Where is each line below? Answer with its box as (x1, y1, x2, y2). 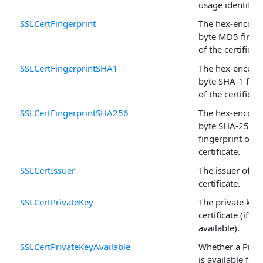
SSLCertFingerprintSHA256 (20, 106, 129, 119)
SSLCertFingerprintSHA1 (20, 62, 118, 74)
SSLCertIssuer (20, 164, 75, 176)
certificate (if (198, 208, 248, 221)
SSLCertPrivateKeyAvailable (20, 240, 130, 252)
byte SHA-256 (198, 119, 254, 131)
